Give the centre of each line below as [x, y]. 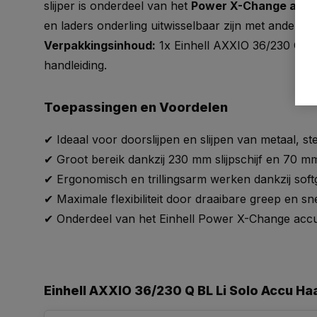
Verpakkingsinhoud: [100, 45]
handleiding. [75, 65]
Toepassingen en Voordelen [136, 107]
